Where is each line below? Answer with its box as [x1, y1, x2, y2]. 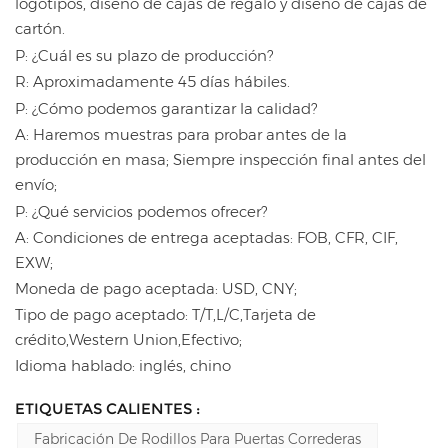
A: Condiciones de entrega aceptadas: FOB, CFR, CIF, [15, 227, 398, 247]
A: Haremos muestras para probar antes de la [15, 124, 347, 144]
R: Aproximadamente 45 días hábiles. [15, 71, 290, 91]
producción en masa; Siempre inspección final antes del [15, 149, 426, 169]
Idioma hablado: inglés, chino [15, 355, 231, 375]
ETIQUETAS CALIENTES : [15, 399, 200, 419]
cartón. [15, 18, 65, 38]
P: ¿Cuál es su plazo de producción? [15, 45, 273, 65]
